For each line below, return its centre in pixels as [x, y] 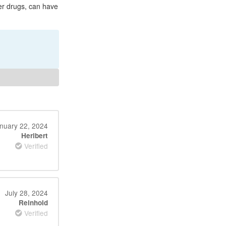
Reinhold [33, 203]
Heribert [34, 135]
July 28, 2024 [26, 193]
